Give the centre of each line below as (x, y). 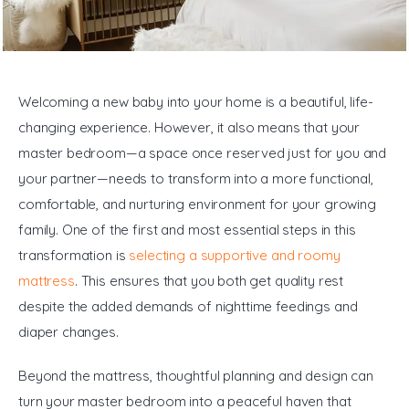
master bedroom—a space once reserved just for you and (204, 153)
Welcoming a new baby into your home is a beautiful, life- (196, 102)
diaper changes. (68, 332)
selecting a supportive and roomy (236, 256)
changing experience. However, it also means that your (191, 128)
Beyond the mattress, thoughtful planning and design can (198, 375)
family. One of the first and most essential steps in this (189, 230)
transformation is (74, 256)
